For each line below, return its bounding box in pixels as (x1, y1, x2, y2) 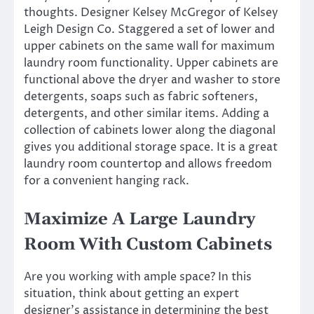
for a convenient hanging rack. (24, 173, 189, 189)
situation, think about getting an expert (24, 285, 239, 301)
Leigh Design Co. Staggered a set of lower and (24, 22, 275, 38)
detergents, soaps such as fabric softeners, (24, 89, 258, 105)
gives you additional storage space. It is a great (24, 139, 278, 156)
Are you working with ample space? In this (24, 268, 252, 285)
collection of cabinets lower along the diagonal (24, 123, 275, 139)
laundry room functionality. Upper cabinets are (24, 55, 278, 71)
